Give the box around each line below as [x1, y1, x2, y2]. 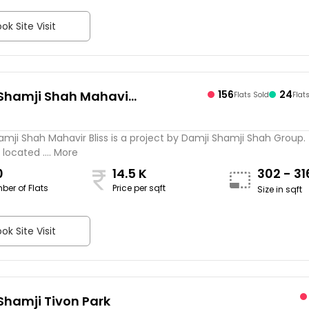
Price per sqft [112, 182, 166, 195]
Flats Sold [234, 89, 270, 100]
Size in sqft [257, 183, 302, 196]
